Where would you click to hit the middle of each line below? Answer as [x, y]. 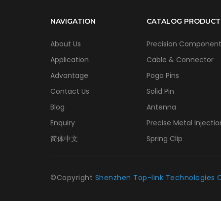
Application [70, 59]
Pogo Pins [163, 75]
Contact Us [70, 91]
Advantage [69, 75]
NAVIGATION [73, 21]
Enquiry [63, 123]
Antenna [161, 107]
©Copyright [73, 177]
